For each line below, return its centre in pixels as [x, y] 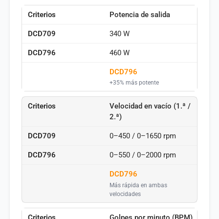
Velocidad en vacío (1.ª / [150, 106]
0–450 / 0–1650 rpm [143, 136]
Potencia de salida [140, 14]
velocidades [125, 194]
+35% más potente [134, 83]
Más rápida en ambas [138, 185]
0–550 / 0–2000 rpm [143, 155]
